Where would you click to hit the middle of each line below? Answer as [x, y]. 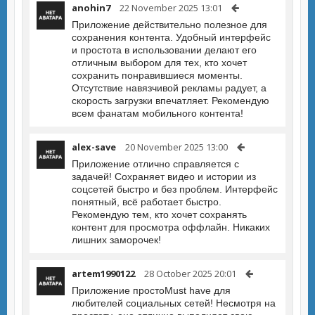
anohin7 [91, 8]
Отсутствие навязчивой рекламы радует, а [169, 88]
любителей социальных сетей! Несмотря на [174, 303]
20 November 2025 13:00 [176, 147]
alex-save [94, 147]
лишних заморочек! [116, 240]
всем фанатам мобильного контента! [157, 113]
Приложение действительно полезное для [169, 25]
